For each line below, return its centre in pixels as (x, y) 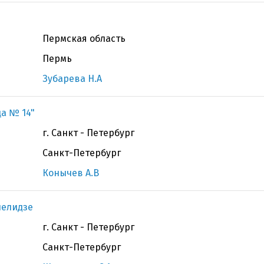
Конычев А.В (71, 173)
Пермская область (84, 39)
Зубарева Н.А (72, 79)
